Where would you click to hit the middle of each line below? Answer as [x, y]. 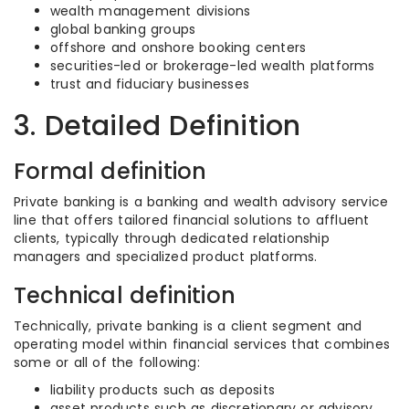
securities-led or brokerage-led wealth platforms [213, 66]
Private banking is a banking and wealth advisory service [201, 202]
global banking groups [123, 29]
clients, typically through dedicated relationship [172, 238]
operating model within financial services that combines [202, 344]
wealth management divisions [151, 11]
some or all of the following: [107, 362]
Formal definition [110, 171]
